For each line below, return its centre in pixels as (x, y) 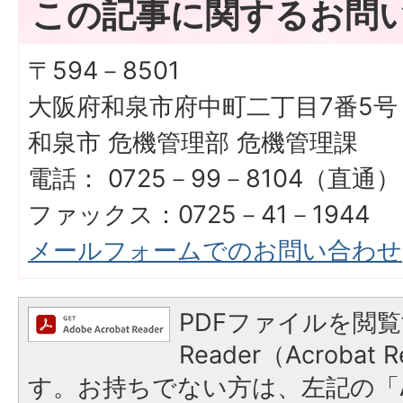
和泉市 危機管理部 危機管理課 (193, 143)
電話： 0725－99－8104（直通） (214, 179)
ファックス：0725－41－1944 (199, 215)
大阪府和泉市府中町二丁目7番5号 (213, 107)
